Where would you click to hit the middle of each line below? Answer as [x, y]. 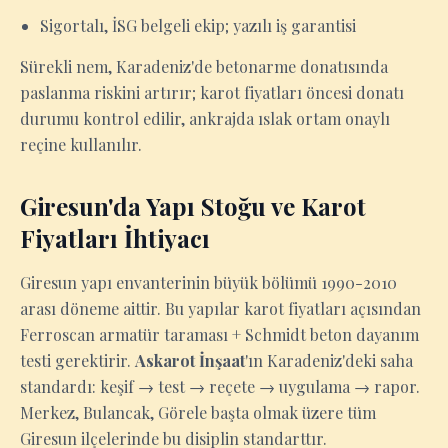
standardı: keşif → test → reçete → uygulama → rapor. [220, 386]
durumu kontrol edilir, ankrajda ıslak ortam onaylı [205, 118]
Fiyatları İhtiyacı [115, 238]
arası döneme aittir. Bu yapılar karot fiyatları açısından [220, 308]
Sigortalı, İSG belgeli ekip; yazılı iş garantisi [198, 25]
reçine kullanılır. [81, 144]
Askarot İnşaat [190, 360]
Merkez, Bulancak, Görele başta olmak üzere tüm [198, 412]
